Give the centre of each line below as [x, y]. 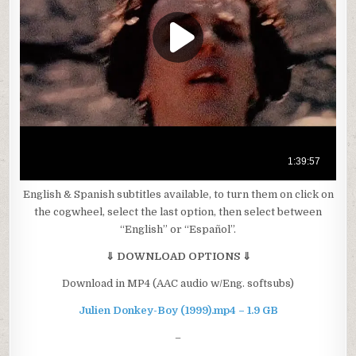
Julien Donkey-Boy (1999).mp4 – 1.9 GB [178, 310]
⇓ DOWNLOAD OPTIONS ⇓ [178, 256]
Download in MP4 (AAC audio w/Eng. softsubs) [178, 283]
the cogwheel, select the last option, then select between [178, 211]
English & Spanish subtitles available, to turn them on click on [178, 194]
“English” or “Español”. [178, 229]
